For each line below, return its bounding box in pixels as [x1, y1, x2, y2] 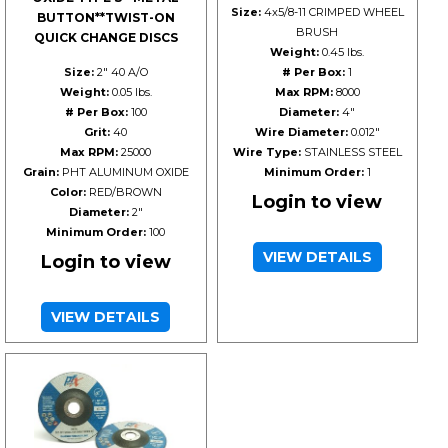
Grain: [22, 164, 59, 179]
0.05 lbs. [108, 84, 152, 99]
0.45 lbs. [319, 44, 365, 59]
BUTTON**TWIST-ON [36, 9, 175, 25]
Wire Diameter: [254, 124, 348, 139]
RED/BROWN [85, 184, 162, 199]
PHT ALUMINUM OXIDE [58, 164, 189, 179]
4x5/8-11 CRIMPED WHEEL [260, 4, 404, 19]
